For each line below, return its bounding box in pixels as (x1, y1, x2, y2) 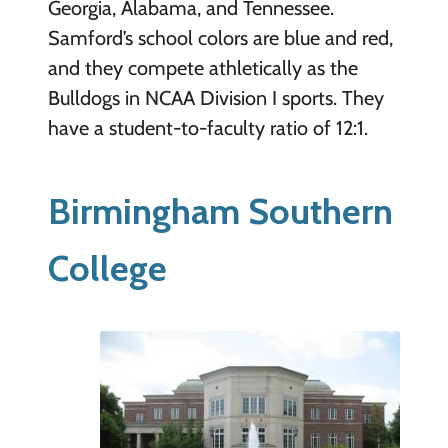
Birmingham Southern (47, 189, 393, 234)
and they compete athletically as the (47, 56, 358, 81)
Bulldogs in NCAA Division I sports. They (47, 86, 384, 111)
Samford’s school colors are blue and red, (47, 26, 393, 51)
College (47, 246, 167, 291)
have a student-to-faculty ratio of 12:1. (47, 116, 368, 141)
